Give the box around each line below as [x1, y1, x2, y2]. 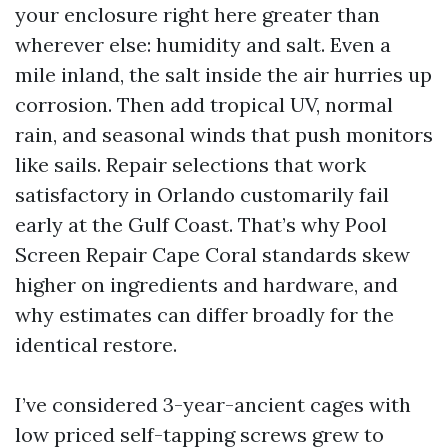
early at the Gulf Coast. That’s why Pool [15, 212, 387, 237]
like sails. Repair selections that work [15, 152, 366, 177]
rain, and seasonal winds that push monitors [15, 122, 433, 147]
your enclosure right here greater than [15, 2, 380, 27]
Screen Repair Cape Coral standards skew [15, 242, 410, 267]
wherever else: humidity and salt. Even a [15, 32, 391, 57]
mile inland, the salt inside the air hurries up [15, 62, 432, 87]
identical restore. [15, 332, 177, 357]
